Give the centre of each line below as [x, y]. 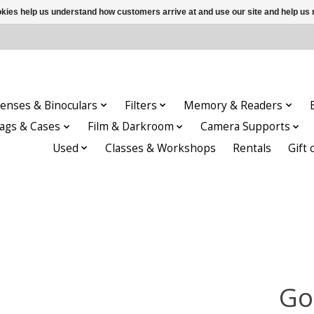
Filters [141, 105]
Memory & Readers [233, 105]
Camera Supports [246, 127]
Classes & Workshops [161, 148]
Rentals [252, 148]
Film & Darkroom [130, 127]
